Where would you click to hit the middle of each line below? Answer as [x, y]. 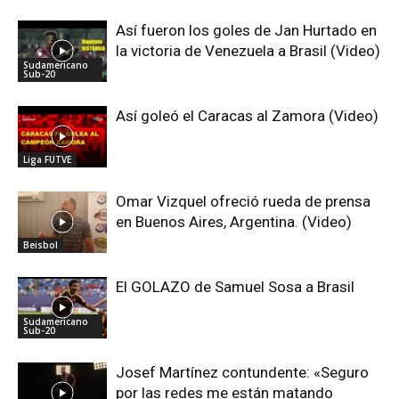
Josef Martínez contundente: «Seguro [242, 372]
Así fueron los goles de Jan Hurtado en [246, 30]
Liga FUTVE [47, 159]
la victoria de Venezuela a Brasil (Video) [248, 51]
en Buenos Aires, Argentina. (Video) [234, 222]
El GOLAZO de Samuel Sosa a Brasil [235, 287]
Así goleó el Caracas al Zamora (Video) [247, 116]
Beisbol [41, 244]
